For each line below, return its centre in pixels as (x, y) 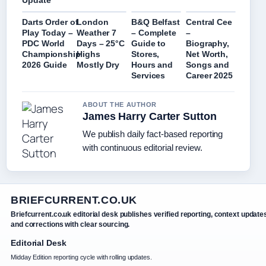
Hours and (152, 65)
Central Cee (209, 22)
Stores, (145, 54)
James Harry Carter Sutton (150, 117)
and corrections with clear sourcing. (70, 225)
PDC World (44, 44)
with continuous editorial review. (142, 148)
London (93, 22)
